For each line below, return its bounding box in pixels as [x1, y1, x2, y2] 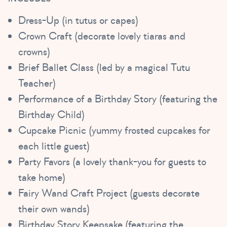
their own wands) [18, 202, 90, 216]
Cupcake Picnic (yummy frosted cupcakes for [18, 123, 210, 137]
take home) [18, 170, 65, 184]
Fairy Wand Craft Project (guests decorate [18, 186, 200, 200]
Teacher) [18, 76, 56, 90]
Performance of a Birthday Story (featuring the [18, 92, 217, 106]
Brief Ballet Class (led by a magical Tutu [18, 60, 190, 74]
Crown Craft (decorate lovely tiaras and [18, 29, 185, 43]
